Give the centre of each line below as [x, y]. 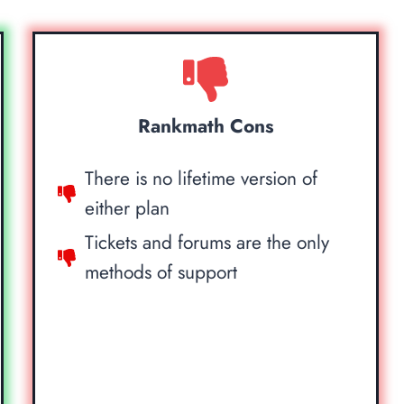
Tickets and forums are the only [207, 242]
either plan [128, 208]
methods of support [161, 272]
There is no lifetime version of [202, 178]
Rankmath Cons [206, 126]
